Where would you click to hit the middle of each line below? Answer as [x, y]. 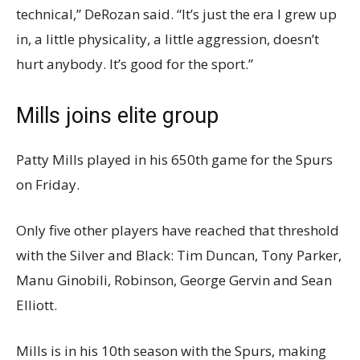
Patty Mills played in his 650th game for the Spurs [174, 160]
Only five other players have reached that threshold [178, 231]
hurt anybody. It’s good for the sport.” [135, 64]
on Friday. [48, 185]
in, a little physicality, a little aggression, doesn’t [168, 39]
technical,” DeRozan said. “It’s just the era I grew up [176, 14]
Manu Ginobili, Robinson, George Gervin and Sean [174, 280]
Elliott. [37, 305]
